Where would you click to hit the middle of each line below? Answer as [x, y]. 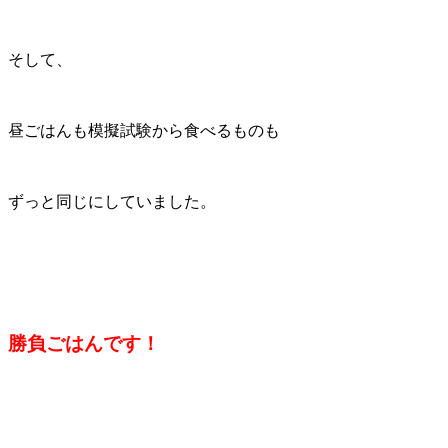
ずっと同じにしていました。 [112, 201]
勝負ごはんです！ [84, 343]
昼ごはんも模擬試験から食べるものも [144, 130]
